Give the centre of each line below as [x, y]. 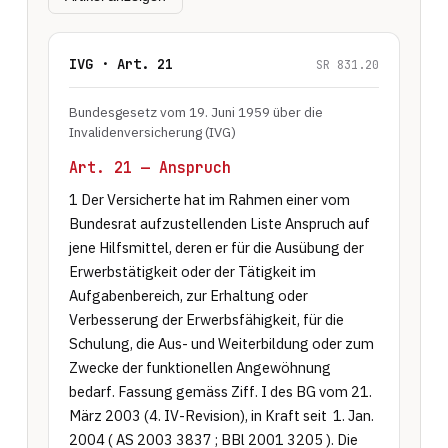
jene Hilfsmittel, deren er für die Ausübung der [216, 247]
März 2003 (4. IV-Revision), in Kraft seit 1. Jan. [221, 415]
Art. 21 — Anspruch [149, 168]
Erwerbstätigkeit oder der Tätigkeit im [192, 271]
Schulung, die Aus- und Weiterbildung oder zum [221, 343]
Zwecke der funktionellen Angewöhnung [199, 367]
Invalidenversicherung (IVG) [152, 132]
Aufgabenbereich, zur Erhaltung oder [188, 295]
